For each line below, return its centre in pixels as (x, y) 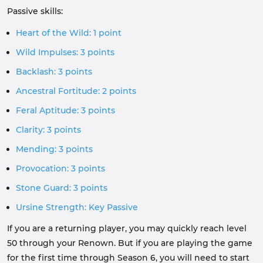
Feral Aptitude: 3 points (65, 110)
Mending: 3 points (54, 149)
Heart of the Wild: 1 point (69, 33)
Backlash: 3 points (54, 72)
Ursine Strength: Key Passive (77, 207)
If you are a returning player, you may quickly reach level (127, 228)
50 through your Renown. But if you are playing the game (130, 243)
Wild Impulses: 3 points (65, 52)
